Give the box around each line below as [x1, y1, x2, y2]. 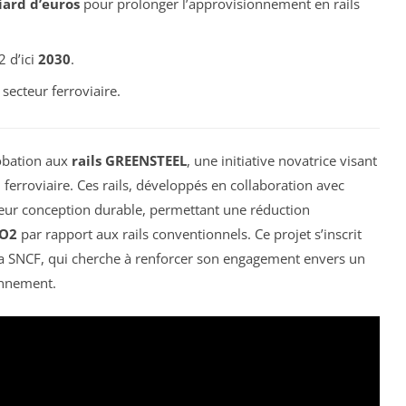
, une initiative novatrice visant [187, 151, 377, 170]
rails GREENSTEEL [72, 151, 187, 170]
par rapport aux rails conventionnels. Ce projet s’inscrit [17, 225, 362, 244]
